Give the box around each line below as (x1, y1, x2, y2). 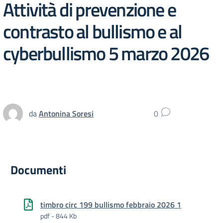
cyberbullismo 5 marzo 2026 (3, 38, 209, 68)
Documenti (10, 161, 66, 179)
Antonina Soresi (39, 107, 94, 119)
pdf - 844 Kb (40, 211, 77, 221)
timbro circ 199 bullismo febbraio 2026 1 (40, 199, 181, 211)
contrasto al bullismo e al (3, 16, 182, 46)
